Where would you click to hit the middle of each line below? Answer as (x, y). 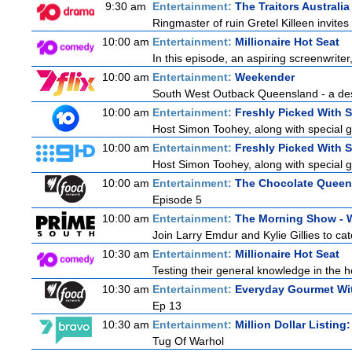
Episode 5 (177, 200)
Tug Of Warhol (188, 341)
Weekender (265, 77)
